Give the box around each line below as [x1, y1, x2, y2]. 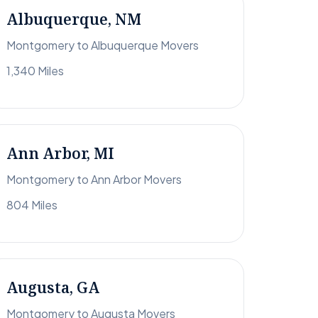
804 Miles [6, 197, 57, 213]
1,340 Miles [6, 63, 64, 79]
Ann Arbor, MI [6, 143, 114, 164]
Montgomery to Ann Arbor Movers [6, 172, 182, 187]
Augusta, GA [6, 278, 99, 298]
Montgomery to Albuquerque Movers [6, 38, 199, 53]
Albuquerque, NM [6, 9, 141, 30]
